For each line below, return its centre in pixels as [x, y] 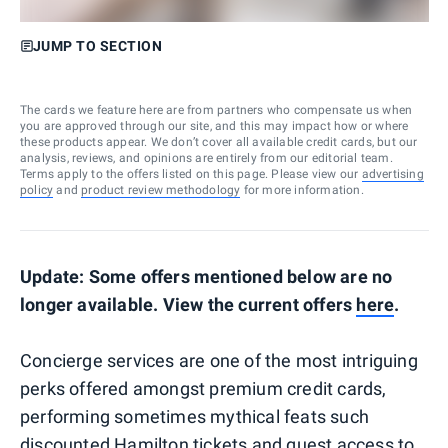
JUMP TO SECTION [97, 45]
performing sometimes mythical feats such [195, 416]
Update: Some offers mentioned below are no [206, 276]
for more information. [302, 189]
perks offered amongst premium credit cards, [203, 388]
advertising [392, 173]
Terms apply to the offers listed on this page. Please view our [189, 173]
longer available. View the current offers [188, 304]
